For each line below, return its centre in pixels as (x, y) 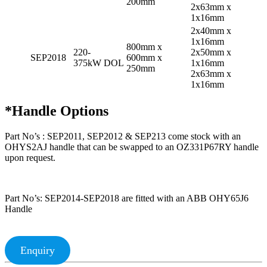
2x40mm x (211, 30)
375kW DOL (99, 63)
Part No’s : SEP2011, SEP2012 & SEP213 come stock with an (123, 136)
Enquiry (37, 251)
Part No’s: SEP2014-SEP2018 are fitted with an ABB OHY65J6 (127, 198)
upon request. (30, 158)
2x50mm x (211, 52)
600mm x (144, 57)
